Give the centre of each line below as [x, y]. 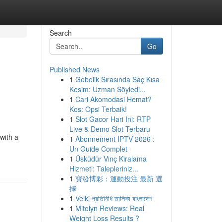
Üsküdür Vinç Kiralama [111, 159]
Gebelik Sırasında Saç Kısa [117, 79]
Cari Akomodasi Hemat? [113, 99]
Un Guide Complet [98, 149]
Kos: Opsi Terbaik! [98, 109]
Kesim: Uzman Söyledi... [107, 89]
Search [60, 33]
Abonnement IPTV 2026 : [115, 139]
